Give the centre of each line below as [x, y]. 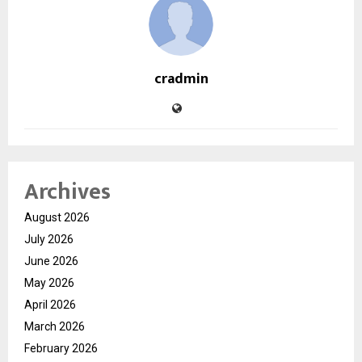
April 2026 [50, 304]
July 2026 [49, 239]
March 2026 [55, 326]
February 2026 [61, 348]
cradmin [181, 79]
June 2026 [51, 261]
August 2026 [57, 217]
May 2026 [49, 282]
